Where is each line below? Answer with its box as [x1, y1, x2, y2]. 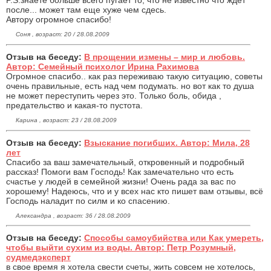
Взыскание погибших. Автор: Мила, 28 [84, 137, 250, 148]
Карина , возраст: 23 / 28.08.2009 [16, 116, 117, 123]
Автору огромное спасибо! [6, 14, 111, 24]
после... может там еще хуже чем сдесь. [6, 4, 166, 15]
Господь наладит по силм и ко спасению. [6, 195, 170, 206]
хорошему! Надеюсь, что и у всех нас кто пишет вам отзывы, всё [6, 186, 263, 196]
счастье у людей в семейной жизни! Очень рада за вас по [6, 176, 236, 186]
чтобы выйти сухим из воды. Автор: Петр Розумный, [6, 243, 236, 253]
